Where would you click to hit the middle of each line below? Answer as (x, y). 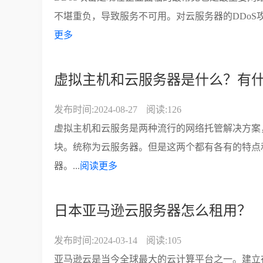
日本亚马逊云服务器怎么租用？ (153, 211)
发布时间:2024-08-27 (96, 109)
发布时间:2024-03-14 (96, 240)
